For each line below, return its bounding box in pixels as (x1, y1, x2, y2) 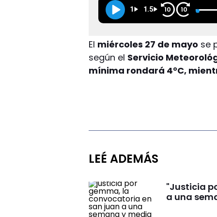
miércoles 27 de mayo (97, 38, 199, 50)
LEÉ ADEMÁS (89, 150, 159, 167)
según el (89, 51, 128, 63)
